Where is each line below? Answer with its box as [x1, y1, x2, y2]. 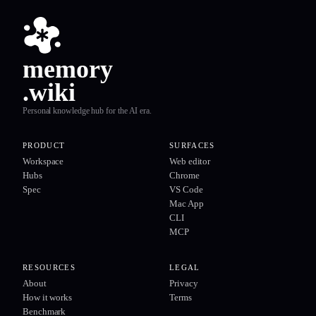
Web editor [169, 156, 211, 166]
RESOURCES [23, 263, 75, 272]
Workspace [23, 156, 64, 166]
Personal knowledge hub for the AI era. [23, 106, 152, 116]
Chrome [169, 170, 200, 181]
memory [23, 55, 113, 83]
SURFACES [169, 141, 215, 150]
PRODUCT [23, 141, 66, 150]
